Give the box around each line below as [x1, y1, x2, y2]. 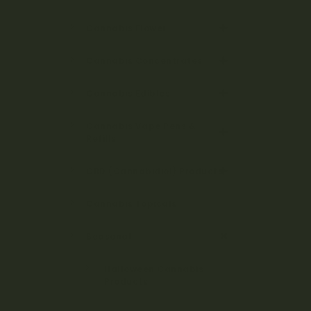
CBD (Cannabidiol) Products [86, 165, 223, 177]
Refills [86, 132, 117, 144]
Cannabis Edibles [86, 87, 170, 99]
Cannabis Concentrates [86, 54, 203, 67]
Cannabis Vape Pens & [86, 119, 196, 132]
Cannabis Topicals [86, 197, 177, 210]
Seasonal [86, 230, 131, 242]
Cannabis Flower [86, 22, 167, 34]
